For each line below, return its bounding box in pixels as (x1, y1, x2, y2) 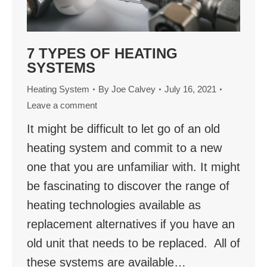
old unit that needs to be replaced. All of (27, 237, 240, 250)
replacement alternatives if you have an (27, 218, 235, 231)
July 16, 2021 (164, 84, 216, 95)
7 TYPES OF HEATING (27, 45, 178, 62)
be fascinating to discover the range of (27, 179, 229, 193)
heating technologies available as (27, 198, 201, 212)
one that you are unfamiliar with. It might (27, 160, 240, 174)
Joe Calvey (111, 84, 156, 95)
